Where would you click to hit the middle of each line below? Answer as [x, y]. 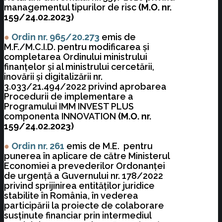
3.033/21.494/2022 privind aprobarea [85, 87]
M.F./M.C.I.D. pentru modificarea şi [77, 47]
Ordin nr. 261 [39, 146]
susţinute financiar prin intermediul [78, 216]
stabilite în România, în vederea [71, 196]
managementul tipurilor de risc [71, 7]
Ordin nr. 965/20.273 [56, 37]
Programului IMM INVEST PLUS [69, 107]
